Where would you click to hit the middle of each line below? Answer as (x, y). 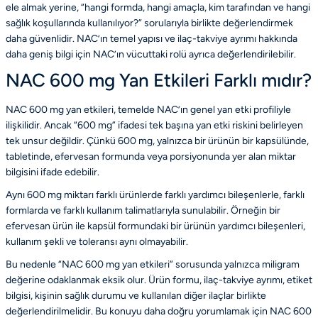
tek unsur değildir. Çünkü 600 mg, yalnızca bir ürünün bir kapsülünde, (157, 141)
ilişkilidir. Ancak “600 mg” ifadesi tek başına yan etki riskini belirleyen (154, 125)
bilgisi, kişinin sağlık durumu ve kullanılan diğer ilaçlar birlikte (136, 295)
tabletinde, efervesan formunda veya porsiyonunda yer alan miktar (151, 156)
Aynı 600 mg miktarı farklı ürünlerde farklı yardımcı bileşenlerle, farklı (155, 194)
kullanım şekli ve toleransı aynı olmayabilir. (97, 241)
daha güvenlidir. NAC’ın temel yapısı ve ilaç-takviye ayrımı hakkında (152, 38)
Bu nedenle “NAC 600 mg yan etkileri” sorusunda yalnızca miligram (153, 264)
